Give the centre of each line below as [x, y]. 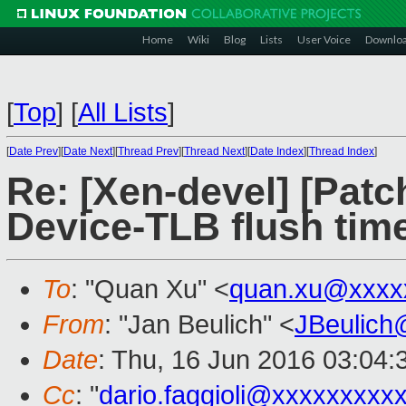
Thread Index [342, 151]
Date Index [277, 151]
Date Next [88, 151]
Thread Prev [148, 151]
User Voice [324, 39]
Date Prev [34, 151]
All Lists [123, 112]
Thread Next [214, 151]
